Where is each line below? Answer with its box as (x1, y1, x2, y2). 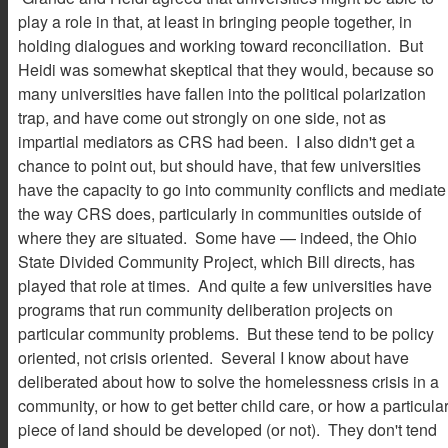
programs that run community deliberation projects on (18, 298, 393, 322)
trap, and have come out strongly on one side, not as (18, 106, 386, 130)
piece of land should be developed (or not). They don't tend (18, 418, 437, 442)
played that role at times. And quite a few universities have (18, 274, 432, 298)
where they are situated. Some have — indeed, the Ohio (18, 226, 417, 250)
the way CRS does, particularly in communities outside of (18, 202, 421, 226)
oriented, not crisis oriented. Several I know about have (18, 346, 409, 370)
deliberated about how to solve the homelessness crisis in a (18, 370, 439, 394)
